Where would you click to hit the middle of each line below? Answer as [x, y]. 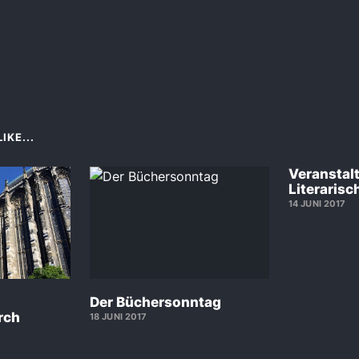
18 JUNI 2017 [119, 316]
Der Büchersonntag [155, 302]
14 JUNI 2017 [317, 203]
